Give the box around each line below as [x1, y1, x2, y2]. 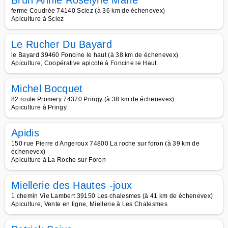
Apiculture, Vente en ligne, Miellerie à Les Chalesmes [11, 201, 167, 208]
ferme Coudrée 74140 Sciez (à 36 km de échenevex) [11, 7, 165, 14]
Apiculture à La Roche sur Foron [11, 156, 106, 163]
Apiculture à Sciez [11, 15, 64, 22]
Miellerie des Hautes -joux [11, 180, 132, 191]
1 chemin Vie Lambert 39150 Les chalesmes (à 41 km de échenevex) [11, 192, 213, 199]
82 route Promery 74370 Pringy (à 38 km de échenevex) [11, 96, 175, 103]
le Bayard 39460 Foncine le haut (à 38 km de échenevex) [11, 51, 179, 59]
